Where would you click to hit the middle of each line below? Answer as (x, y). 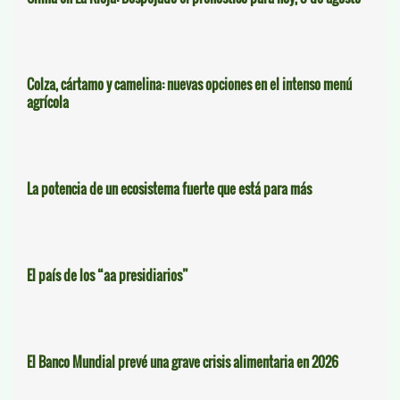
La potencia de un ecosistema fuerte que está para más (169, 189)
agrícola (48, 102)
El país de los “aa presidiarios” (108, 275)
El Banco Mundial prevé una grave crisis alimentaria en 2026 (183, 362)
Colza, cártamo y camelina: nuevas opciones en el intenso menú (189, 84)
